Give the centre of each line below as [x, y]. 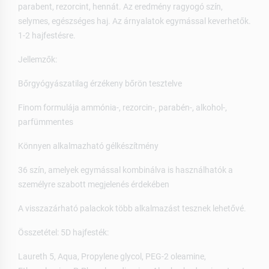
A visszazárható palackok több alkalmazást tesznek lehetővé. [132, 208]
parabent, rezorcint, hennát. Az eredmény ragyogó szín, [120, 6]
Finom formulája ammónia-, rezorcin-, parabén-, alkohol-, [122, 107]
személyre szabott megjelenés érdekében [94, 184]
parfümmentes [46, 122]
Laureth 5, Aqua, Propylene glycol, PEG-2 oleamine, [112, 256]
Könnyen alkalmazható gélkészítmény [88, 146]
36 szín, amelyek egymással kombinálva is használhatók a [125, 170]
